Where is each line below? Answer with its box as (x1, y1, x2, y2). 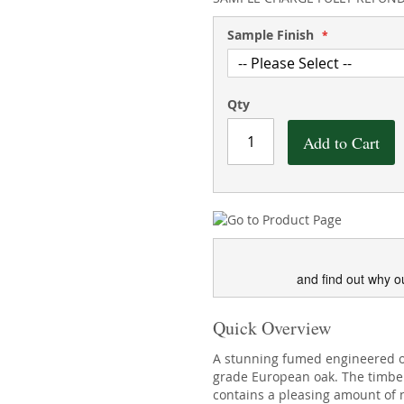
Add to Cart (303, 132, 381, 153)
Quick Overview (213, 316, 332, 340)
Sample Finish (227, 26, 315, 43)
